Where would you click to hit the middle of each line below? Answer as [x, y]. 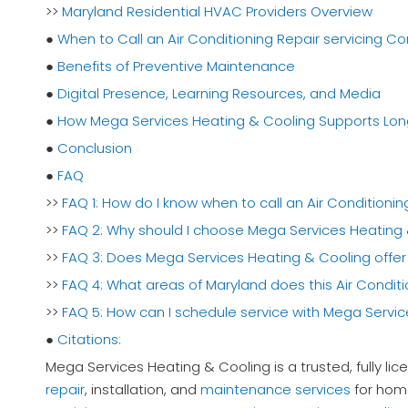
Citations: [89, 340]
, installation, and [143, 390]
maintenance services [275, 390]
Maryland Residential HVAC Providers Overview [217, 12]
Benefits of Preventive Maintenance [176, 66]
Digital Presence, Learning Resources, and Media [219, 94]
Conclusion [95, 148]
